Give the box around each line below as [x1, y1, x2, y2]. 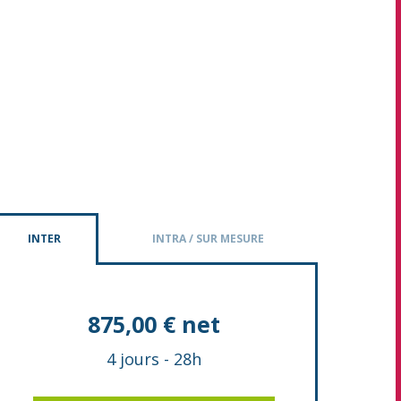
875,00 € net [88, 309, 220, 339]
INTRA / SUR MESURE [151, 231, 264, 246]
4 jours [107, 348, 159, 370]
